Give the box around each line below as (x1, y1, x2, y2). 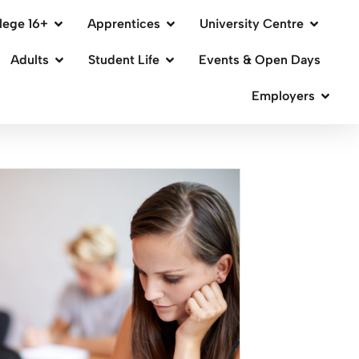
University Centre (200, 16, 305, 31)
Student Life (88, 52, 160, 67)
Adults (10, 52, 50, 67)
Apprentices (87, 16, 161, 31)
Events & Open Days (199, 52, 321, 67)
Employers (252, 88, 316, 103)
